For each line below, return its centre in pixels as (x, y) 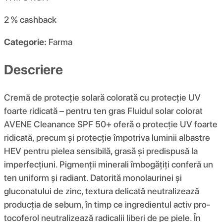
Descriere (33, 69)
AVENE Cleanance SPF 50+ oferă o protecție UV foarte (111, 124)
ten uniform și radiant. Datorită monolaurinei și (93, 177)
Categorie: (25, 42)
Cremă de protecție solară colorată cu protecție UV (102, 97)
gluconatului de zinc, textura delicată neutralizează (102, 191)
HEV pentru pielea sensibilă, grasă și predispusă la (101, 151)
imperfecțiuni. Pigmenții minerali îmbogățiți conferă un (109, 164)
